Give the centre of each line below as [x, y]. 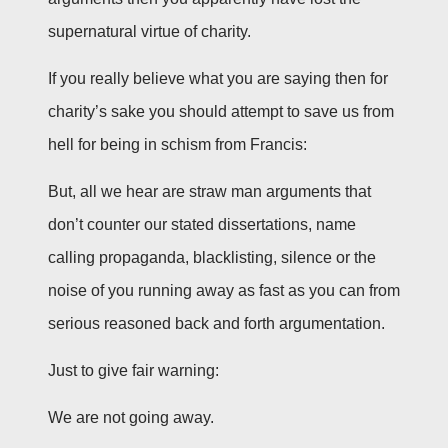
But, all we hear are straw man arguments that [209, 191]
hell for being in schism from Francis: [177, 144]
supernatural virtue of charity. [149, 31]
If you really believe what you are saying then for [218, 78]
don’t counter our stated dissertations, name [202, 224]
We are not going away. [131, 417]
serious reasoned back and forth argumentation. [216, 323]
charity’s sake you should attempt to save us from [221, 111]
